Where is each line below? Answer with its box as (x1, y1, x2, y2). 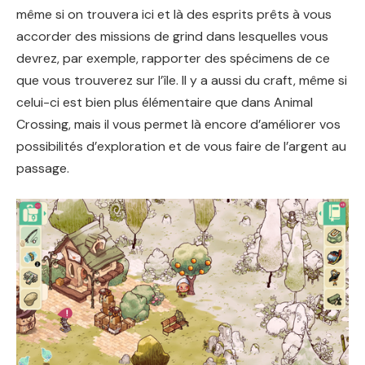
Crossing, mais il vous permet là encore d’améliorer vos (16, 115, 341, 133)
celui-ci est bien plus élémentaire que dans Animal (16, 93, 313, 111)
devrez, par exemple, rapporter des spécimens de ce (16, 49, 330, 67)
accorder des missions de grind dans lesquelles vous (16, 27, 328, 45)
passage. (16, 159, 69, 177)
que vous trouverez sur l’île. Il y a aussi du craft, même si (16, 71, 347, 89)
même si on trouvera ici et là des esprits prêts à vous (16, 5, 332, 23)
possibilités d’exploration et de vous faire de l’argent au (16, 137, 346, 155)
